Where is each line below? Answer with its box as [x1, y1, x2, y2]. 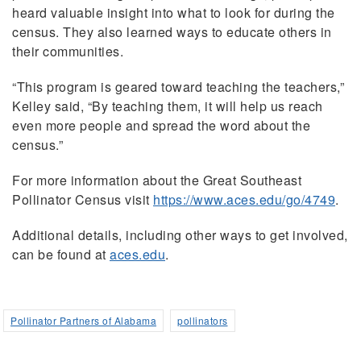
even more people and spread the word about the [12, 115, 310, 135]
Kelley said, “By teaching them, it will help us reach [12, 96, 323, 115]
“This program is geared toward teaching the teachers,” [12, 77, 344, 96]
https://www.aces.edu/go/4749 [153, 189, 335, 209]
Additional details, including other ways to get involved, [12, 225, 348, 244]
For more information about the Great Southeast [12, 170, 301, 189]
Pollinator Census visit [12, 189, 153, 209]
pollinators [177, 313, 228, 327]
